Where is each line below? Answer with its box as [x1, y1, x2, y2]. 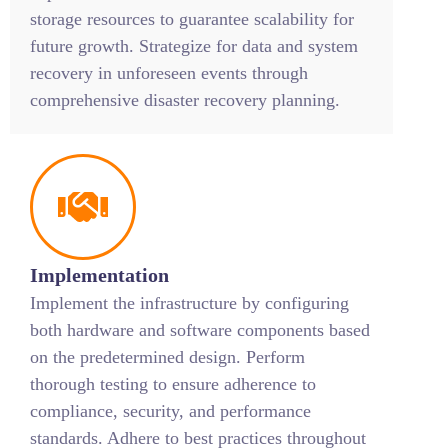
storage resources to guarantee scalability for [30, 9, 354, 29]
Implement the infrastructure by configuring [30, 293, 349, 313]
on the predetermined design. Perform [30, 347, 305, 367]
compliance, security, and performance [30, 401, 311, 421]
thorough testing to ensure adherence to [30, 374, 316, 394]
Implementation [30, 264, 169, 286]
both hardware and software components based [30, 320, 370, 340]
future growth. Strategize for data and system [30, 36, 358, 56]
